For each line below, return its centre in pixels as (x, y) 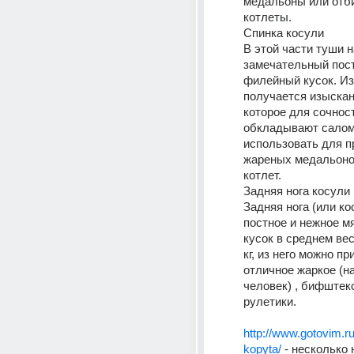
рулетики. (271, 301)
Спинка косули (285, 33)
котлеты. (269, 17)
